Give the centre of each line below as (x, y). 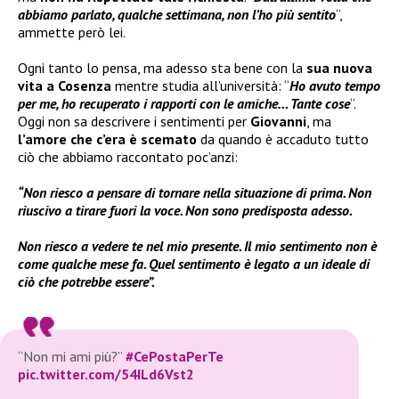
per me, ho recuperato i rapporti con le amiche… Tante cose (184, 103)
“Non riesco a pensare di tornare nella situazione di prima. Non (195, 192)
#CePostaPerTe (175, 356)
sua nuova (339, 67)
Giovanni (278, 121)
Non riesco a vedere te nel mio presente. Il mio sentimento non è (197, 245)
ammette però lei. (72, 32)
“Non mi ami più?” (72, 356)
